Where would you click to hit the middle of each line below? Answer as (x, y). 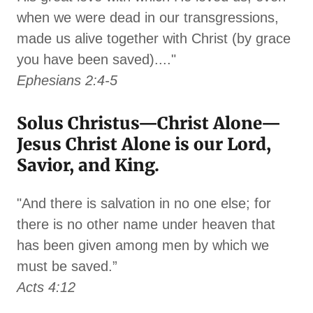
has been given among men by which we (143, 246)
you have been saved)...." (96, 60)
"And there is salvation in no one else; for (144, 204)
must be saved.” (67, 267)
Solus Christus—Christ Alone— (149, 124)
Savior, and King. (88, 166)
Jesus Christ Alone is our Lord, (144, 145)
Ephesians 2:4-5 (67, 81)
